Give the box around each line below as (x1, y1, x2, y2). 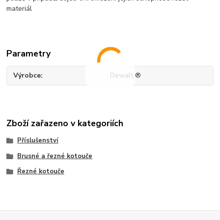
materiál (6, 3, 32, 13)
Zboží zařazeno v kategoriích (6, 117, 124, 129)
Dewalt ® (110, 71, 141, 81)
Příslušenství (17, 136, 58, 145)
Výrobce (13, 71, 41, 81)
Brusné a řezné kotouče (17, 151, 92, 161)
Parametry (6, 47, 51, 59)
